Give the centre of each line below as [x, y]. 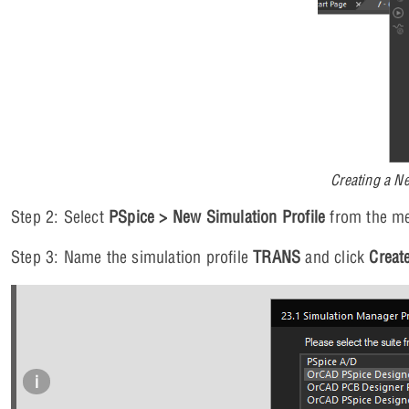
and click [335, 257]
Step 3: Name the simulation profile [132, 257]
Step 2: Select [60, 217]
